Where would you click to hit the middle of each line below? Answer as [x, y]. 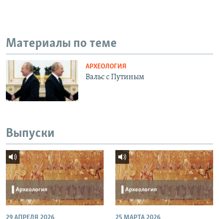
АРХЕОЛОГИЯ [106, 67]
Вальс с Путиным [115, 77]
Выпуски [30, 133]
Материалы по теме [61, 44]
